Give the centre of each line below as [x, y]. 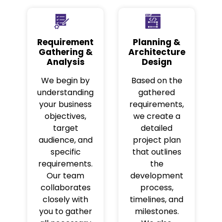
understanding [65, 93]
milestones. [157, 212]
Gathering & [65, 52]
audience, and [65, 140]
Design [157, 62]
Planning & [157, 42]
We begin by [65, 81]
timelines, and [157, 200]
